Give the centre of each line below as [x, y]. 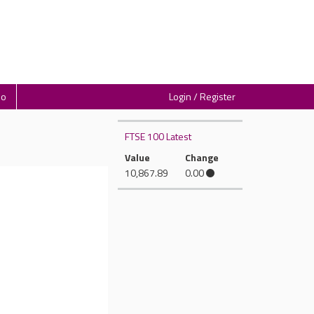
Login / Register [202, 96]
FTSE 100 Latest [158, 136]
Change [202, 157]
